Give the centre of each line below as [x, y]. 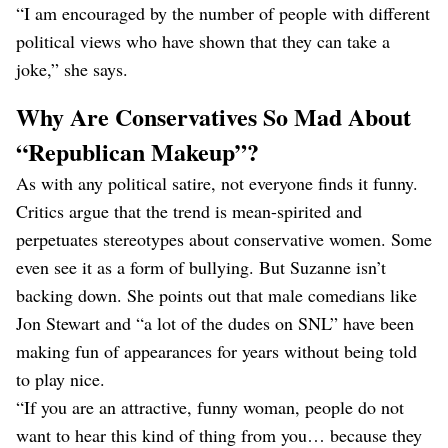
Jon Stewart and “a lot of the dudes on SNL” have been [215, 323]
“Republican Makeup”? [137, 151]
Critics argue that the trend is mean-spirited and [189, 211]
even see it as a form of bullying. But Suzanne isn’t [201, 267]
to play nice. [60, 379]
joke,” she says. [72, 69]
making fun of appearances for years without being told [216, 351]
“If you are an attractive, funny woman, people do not [210, 407]
